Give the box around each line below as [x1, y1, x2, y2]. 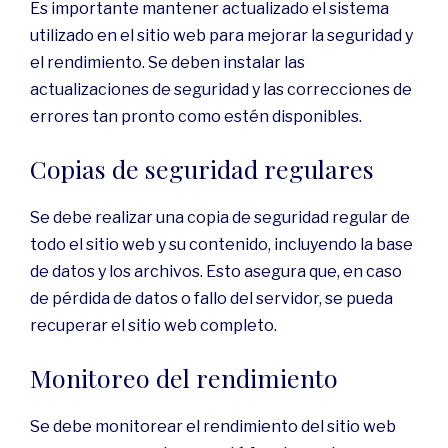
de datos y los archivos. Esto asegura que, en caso [30, 261, 402, 281]
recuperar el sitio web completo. [30, 315, 277, 335]
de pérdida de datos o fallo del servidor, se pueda [30, 288, 393, 308]
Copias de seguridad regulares [30, 151, 374, 185]
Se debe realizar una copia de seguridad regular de [30, 207, 410, 227]
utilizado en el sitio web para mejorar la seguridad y [30, 25, 413, 45]
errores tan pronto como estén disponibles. [30, 106, 362, 126]
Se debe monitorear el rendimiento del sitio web [30, 416, 396, 436]
